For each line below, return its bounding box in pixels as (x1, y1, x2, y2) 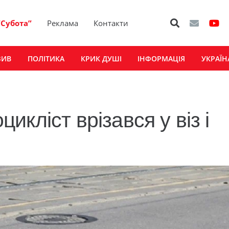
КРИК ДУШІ (80, 53, 122, 63)
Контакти (94, 18, 129, 28)
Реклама (47, 18, 79, 28)
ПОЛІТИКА (27, 53, 64, 63)
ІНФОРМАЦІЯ (138, 53, 186, 63)
